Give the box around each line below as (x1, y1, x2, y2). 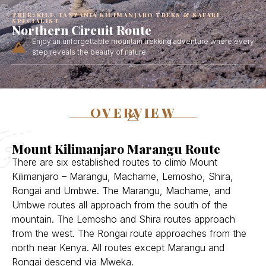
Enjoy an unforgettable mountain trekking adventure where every (31, 37, 254, 46)
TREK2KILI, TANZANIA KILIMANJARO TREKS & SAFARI (12, 11, 220, 20)
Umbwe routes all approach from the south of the (12, 199, 227, 211)
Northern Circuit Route (12, 21, 151, 39)
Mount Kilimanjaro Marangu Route (12, 140, 220, 157)
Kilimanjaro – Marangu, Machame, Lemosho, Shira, (12, 170, 233, 183)
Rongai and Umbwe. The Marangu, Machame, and (12, 185, 230, 197)
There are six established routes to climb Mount (12, 156, 217, 169)
